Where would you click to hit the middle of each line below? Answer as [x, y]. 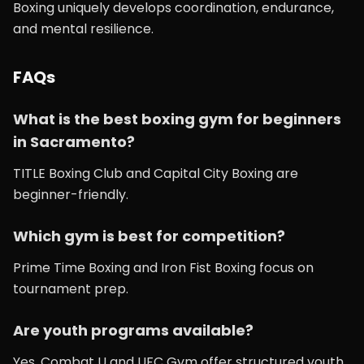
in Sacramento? [74, 142]
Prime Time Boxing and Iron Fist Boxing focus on [163, 268]
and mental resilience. [83, 29]
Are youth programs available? [133, 330]
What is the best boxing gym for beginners [177, 119]
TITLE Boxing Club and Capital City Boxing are [156, 173]
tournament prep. [71, 289]
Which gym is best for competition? [149, 236]
